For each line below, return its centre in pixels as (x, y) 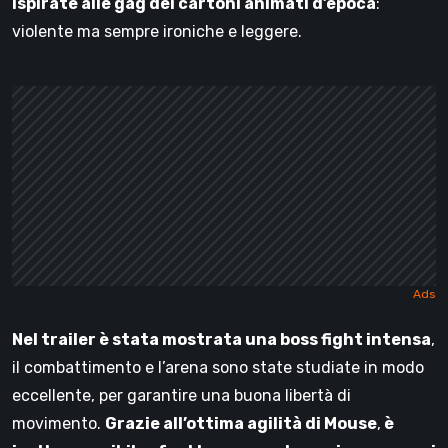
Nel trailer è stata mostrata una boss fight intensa (221, 339)
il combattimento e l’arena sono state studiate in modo (218, 367)
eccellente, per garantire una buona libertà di (181, 395)
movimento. (58, 423)
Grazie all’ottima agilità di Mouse (241, 423)
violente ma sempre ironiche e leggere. (157, 31)
